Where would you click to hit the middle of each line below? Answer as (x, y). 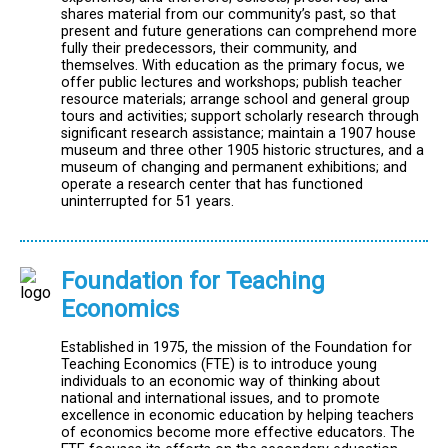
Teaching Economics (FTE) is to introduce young (219, 364)
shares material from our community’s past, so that (228, 15)
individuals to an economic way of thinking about (220, 381)
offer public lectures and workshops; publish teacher (231, 83)
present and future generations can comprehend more (239, 32)
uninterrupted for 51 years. (147, 202)
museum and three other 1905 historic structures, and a (242, 151)
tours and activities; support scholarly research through (240, 117)
